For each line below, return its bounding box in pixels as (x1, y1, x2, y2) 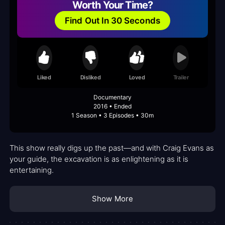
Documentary (93, 93, 132, 101)
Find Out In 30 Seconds (65, 15, 160, 26)
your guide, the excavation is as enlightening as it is (10, 154, 188, 164)
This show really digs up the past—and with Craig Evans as (10, 143, 214, 153)
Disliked (80, 73, 101, 81)
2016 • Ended (93, 102, 132, 110)
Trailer (173, 73, 189, 81)
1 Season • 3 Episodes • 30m (71, 111, 154, 120)
